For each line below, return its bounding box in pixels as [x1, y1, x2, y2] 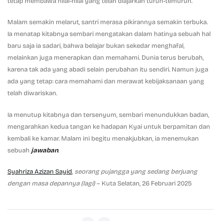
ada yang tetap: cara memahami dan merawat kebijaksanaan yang [7, 77, 204, 86]
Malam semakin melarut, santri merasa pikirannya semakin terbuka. [7, 18, 208, 27]
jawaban [31, 146, 58, 154]
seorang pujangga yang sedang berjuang [74, 167, 197, 176]
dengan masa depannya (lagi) [7, 179, 95, 187]
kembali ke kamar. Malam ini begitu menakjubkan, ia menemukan [7, 134, 199, 143]
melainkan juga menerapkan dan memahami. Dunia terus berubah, [7, 54, 204, 62]
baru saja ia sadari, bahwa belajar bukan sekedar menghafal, [7, 42, 184, 50]
